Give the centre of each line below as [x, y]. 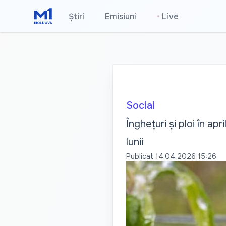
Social [140, 106]
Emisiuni [121, 16]
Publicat [139, 156]
